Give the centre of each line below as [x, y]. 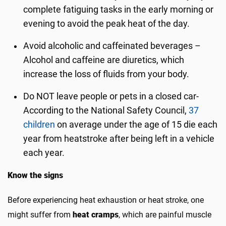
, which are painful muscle [165, 215]
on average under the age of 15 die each [136, 125]
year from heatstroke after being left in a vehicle [119, 139]
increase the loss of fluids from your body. [106, 74]
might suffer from [40, 215]
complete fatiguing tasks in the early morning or [119, 10]
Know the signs [35, 176]
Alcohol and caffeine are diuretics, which [104, 60]
